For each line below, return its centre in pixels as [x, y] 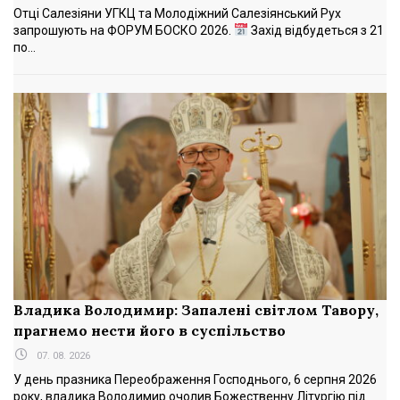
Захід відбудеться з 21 [316, 30]
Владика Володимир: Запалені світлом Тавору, [196, 310]
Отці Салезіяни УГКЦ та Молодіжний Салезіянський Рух [177, 13]
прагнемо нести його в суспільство [150, 331]
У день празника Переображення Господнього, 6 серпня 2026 [195, 380]
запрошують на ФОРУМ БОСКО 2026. [124, 30]
